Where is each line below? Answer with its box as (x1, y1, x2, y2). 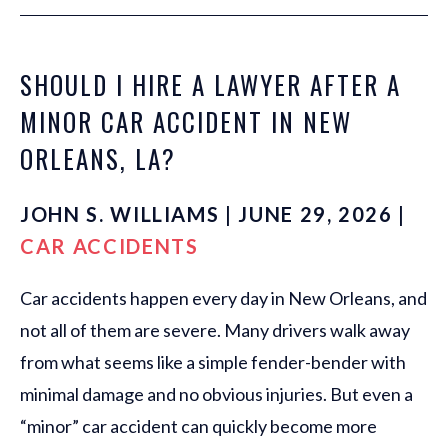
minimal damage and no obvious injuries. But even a (20, 383, 413, 406)
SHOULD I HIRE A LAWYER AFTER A (20, 66, 401, 104)
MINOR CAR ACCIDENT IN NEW (20, 103, 352, 141)
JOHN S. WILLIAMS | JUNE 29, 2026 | (20, 202, 407, 227)
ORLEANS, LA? (20, 140, 176, 178)
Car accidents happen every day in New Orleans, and (20, 287, 427, 310)
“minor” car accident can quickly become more (20, 415, 377, 438)
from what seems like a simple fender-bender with (20, 351, 406, 374)
